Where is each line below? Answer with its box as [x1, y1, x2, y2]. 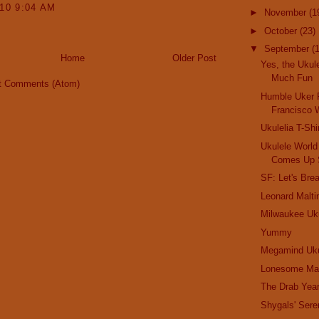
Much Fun [271, 73, 313, 84]
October [263, 25, 300, 36]
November [263, 7, 309, 19]
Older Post [172, 53, 216, 64]
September [263, 43, 312, 55]
